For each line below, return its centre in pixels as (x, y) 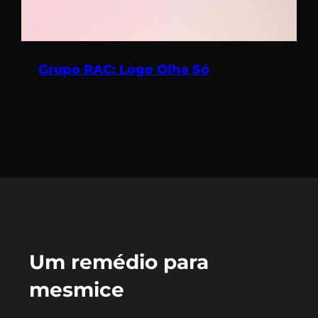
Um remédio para (119, 262)
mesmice (76, 290)
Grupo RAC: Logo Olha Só (124, 70)
